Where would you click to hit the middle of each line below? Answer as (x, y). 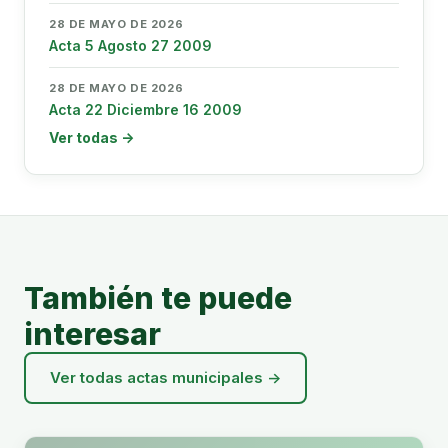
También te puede (158, 298)
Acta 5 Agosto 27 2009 (130, 45)
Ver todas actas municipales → (165, 377)
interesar (92, 334)
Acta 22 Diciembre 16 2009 (145, 109)
